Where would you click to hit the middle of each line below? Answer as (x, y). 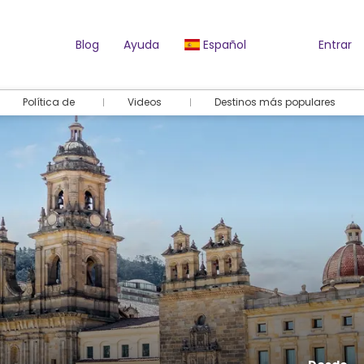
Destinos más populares (275, 102)
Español (223, 45)
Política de (49, 102)
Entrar (334, 45)
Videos (145, 102)
